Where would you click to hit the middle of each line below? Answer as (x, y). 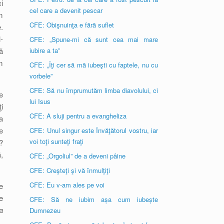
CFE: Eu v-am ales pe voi (67, 185)
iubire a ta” (45, 50)
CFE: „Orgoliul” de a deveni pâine (78, 156)
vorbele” (41, 76)
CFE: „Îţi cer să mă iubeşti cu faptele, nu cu (94, 65)
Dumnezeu (45, 210)
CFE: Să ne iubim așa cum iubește (94, 199)
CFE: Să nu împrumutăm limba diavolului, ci (94, 90)
